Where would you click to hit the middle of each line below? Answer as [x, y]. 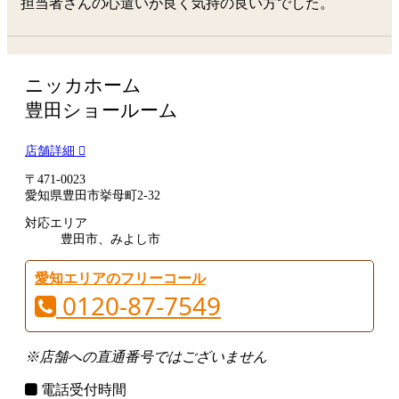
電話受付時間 [82, 389]
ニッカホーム [83, 86]
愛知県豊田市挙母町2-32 [93, 195]
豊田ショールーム [102, 111]
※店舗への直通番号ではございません [146, 356]
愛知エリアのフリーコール [120, 278]
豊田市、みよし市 [110, 240]
